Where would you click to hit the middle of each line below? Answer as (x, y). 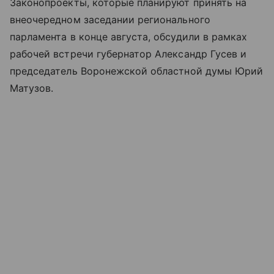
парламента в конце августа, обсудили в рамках (129, 36)
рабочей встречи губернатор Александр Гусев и (128, 54)
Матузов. (32, 88)
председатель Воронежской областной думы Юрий (137, 71)
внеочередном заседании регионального (110, 19)
